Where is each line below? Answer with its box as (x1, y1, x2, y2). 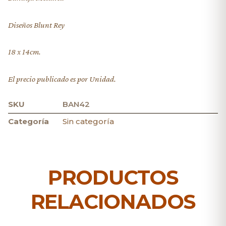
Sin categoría (63, 117, 114, 126)
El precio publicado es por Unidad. (8, 74, 116, 84)
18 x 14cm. (8, 47, 41, 56)
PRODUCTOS (47, 165, 179, 190)
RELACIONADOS (30, 189, 196, 214)
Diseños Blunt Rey (8, 20, 65, 30)
